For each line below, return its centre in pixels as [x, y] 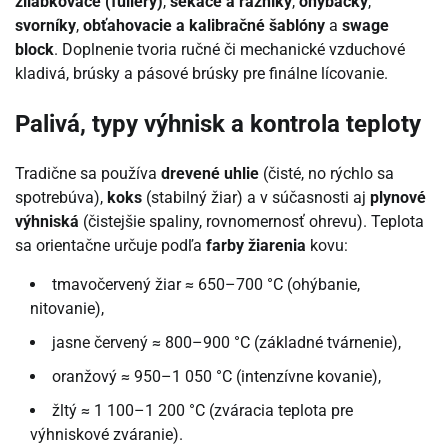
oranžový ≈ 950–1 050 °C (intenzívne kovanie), [216, 376]
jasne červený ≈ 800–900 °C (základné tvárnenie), [226, 342]
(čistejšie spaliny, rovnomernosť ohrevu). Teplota [251, 221]
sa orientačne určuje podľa [110, 245]
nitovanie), [67, 308]
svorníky [45, 26]
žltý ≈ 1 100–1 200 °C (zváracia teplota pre [202, 410]
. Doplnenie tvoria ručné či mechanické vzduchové [229, 50]
